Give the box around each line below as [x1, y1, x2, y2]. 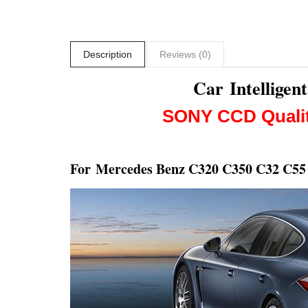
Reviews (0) [159, 49, 211, 60]
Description [83, 49, 132, 60]
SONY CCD [162, 106, 261, 126]
